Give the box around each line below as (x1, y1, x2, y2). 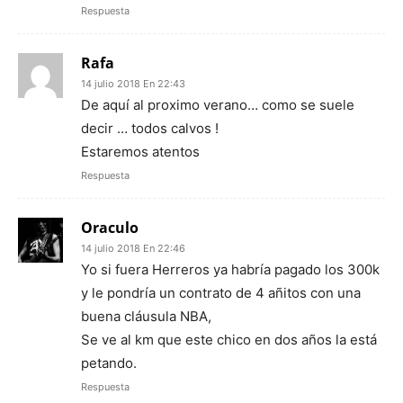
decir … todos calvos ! (81, 119, 219, 137)
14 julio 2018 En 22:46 (81, 241, 185, 255)
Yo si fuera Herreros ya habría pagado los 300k (81, 260, 380, 278)
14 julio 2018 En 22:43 (81, 76, 185, 90)
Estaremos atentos (81, 142, 200, 160)
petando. (81, 354, 137, 372)
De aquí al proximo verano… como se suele (81, 95, 354, 113)
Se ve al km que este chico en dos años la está (81, 330, 377, 348)
